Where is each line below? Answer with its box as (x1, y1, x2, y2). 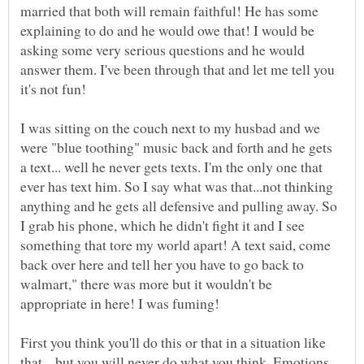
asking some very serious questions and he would (20, 39, 305, 59)
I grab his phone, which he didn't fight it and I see (20, 214, 305, 235)
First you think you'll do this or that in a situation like (20, 331, 326, 352)
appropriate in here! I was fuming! (20, 292, 219, 313)
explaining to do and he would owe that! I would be (20, 19, 314, 40)
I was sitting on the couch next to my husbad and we (20, 117, 320, 137)
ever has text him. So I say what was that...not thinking (20, 175, 333, 196)
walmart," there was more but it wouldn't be (20, 273, 272, 293)
